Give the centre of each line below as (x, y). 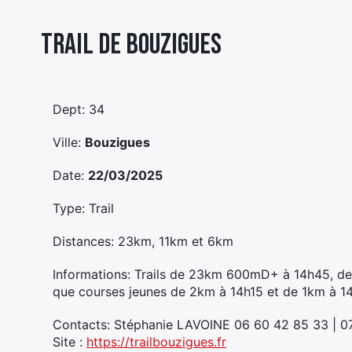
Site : (70, 342)
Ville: (69, 142)
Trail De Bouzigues (131, 45)
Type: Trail (83, 208)
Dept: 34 (79, 109)
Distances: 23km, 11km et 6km (143, 241)
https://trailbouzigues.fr (156, 342)
